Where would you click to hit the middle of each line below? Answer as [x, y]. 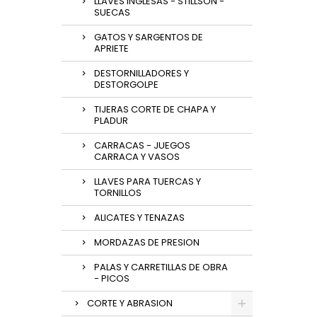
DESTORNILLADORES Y [142, 73]
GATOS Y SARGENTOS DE [149, 37]
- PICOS [112, 278]
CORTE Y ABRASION [130, 303]
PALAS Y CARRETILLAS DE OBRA [161, 267]
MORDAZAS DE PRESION [147, 242]
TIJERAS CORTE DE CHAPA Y [155, 109]
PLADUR [111, 121]
